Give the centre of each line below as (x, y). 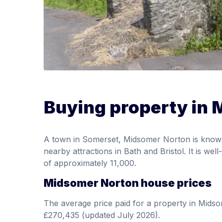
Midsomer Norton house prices (128, 183)
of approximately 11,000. (90, 163)
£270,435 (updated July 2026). (102, 215)
